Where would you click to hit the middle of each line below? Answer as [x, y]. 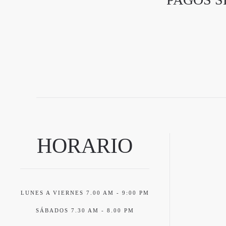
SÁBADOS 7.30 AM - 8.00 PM [85, 210]
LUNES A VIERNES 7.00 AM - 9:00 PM [85, 193]
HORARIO [85, 146]
